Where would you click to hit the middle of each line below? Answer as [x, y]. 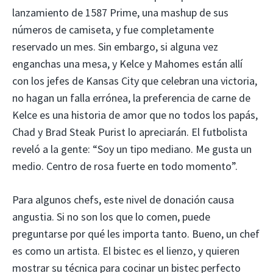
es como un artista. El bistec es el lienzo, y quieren [126, 251]
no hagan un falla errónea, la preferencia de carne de [131, 98]
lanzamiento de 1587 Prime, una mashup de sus [120, 13]
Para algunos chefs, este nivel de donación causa [123, 200]
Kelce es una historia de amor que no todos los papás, [135, 115]
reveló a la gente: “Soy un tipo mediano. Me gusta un [132, 149]
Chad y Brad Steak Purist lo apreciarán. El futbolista [130, 132]
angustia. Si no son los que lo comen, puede [111, 217]
